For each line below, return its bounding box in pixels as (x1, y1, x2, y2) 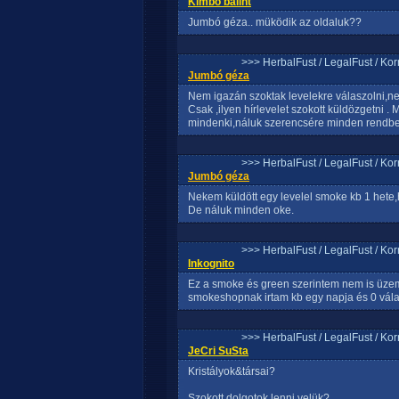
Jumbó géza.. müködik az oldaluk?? (188, 16, 362, 28)
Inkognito (188, 257, 234, 270)
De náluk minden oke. (188, 204, 294, 216)
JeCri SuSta (188, 345, 248, 357)
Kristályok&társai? (188, 365, 275, 378)
